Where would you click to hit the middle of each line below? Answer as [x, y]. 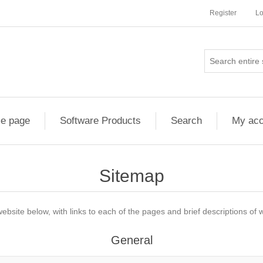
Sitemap [131, 176]
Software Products [100, 121]
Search [186, 121]
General [131, 240]
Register [223, 13]
